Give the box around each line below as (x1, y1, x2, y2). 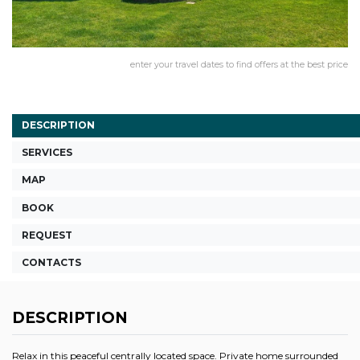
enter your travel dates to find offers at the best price (130, 59, 348, 70)
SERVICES (22, 146, 72, 158)
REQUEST (22, 228, 72, 241)
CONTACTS (22, 256, 81, 268)
